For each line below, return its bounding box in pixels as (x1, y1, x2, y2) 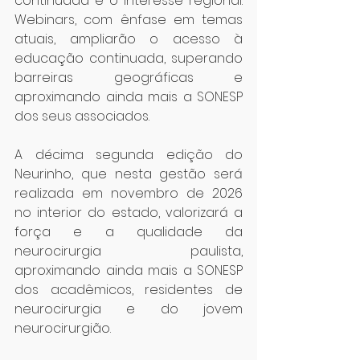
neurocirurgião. (14, 319, 111, 337)
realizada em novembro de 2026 (14, 184, 243, 202)
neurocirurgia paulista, (14, 242, 243, 260)
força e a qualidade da (14, 223, 243, 241)
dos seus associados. (14, 107, 149, 125)
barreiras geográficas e (14, 68, 243, 87)
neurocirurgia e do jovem (14, 300, 243, 318)
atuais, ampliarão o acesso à (14, 30, 243, 48)
